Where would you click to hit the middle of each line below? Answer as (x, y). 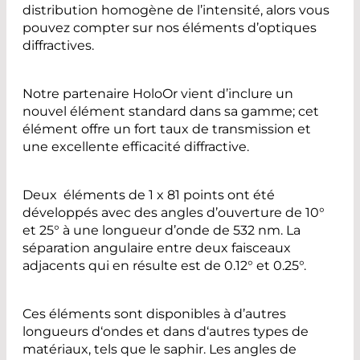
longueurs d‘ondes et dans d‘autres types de (166, 331)
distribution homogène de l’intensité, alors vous (176, 10)
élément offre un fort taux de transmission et (167, 129)
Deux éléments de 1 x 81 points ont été (149, 194)
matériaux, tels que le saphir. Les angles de (160, 349)
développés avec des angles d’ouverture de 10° (174, 212)
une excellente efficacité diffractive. (136, 146)
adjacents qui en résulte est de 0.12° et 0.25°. (164, 265)
